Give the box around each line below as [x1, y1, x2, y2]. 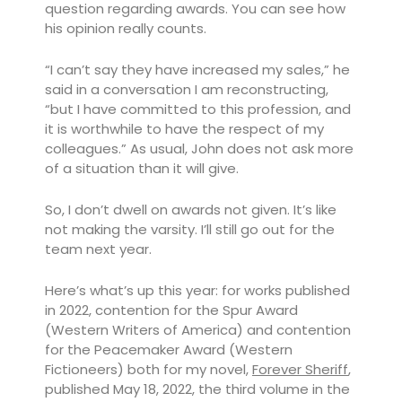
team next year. [45, 240, 152, 258]
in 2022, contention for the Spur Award [45, 301, 298, 319]
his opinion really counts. [45, 19, 206, 38]
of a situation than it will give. [45, 159, 239, 178]
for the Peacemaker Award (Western [45, 340, 293, 359]
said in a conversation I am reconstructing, [45, 80, 328, 99]
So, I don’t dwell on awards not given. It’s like [45, 200, 336, 219]
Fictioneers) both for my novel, [45, 360, 252, 379]
